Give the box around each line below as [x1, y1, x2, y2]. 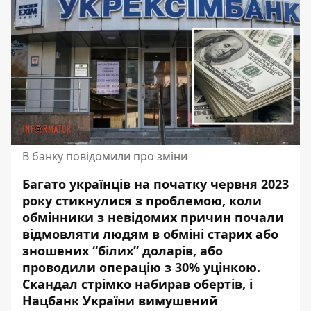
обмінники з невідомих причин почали [22, 209, 284, 226]
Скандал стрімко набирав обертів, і [22, 276, 253, 292]
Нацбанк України [22, 292, 138, 309]
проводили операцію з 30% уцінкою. [22, 259, 260, 276]
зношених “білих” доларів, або [22, 242, 223, 259]
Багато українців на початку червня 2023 [22, 176, 289, 192]
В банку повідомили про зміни [22, 149, 187, 164]
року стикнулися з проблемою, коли [22, 192, 262, 209]
